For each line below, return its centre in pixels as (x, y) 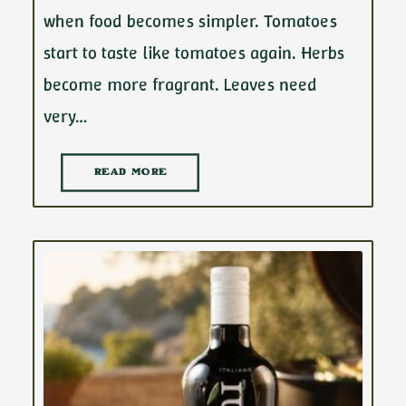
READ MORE (130, 173)
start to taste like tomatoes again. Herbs (194, 53)
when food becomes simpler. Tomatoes (190, 21)
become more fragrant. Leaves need (180, 84)
